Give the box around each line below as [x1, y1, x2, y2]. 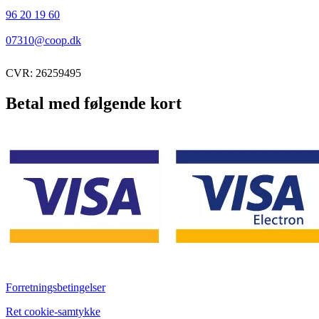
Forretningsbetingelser [6, 281, 105, 294]
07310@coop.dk [6, 34, 81, 47]
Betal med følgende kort [6, 94, 182, 113]
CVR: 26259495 [6, 67, 81, 80]
